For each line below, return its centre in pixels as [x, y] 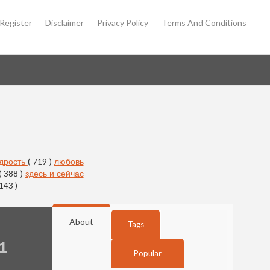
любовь [69, 161]
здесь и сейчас [54, 173]
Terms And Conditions [204, 23]
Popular [148, 253]
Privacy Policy [123, 23]
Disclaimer [64, 23]
